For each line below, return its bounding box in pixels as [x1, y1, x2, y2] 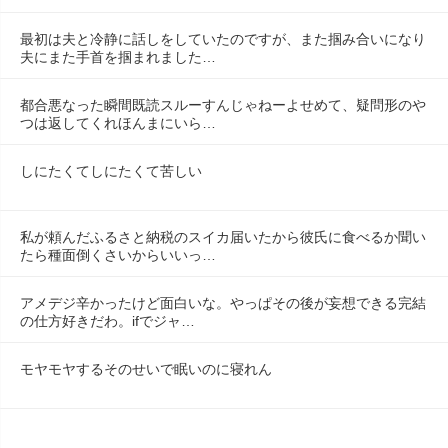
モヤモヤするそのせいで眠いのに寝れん [20, 360, 272, 377]
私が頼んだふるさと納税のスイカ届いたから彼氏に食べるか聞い [20, 228, 426, 245]
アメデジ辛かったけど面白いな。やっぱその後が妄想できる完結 [20, 294, 426, 311]
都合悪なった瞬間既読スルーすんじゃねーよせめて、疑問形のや [20, 96, 426, 113]
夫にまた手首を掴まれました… [20, 48, 216, 65]
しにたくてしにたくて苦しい [20, 162, 202, 179]
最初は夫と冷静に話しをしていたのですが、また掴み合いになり [20, 30, 426, 47]
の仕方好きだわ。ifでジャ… [20, 312, 195, 329]
